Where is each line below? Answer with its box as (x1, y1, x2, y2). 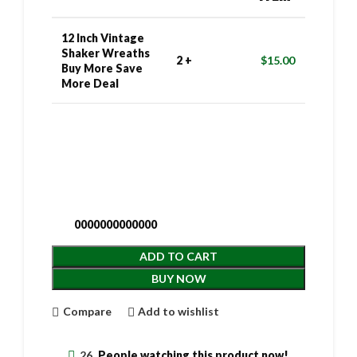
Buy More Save (61, 61, 143, 75)
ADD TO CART (139, 249, 218, 263)
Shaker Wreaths (61, 45, 150, 60)
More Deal (61, 76, 119, 90)
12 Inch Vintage (61, 30, 144, 45)
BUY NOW (151, 271, 206, 285)
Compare (62, 304, 112, 318)
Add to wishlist (138, 304, 220, 318)
